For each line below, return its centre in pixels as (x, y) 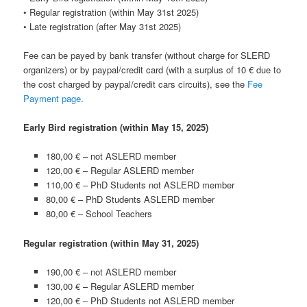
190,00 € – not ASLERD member (111, 271)
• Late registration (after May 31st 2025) (102, 27)
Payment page (52, 99)
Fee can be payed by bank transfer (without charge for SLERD (147, 56)
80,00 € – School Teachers (99, 214)
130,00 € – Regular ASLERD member (120, 286)
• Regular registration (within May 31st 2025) (111, 12)
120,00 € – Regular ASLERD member (120, 171)
